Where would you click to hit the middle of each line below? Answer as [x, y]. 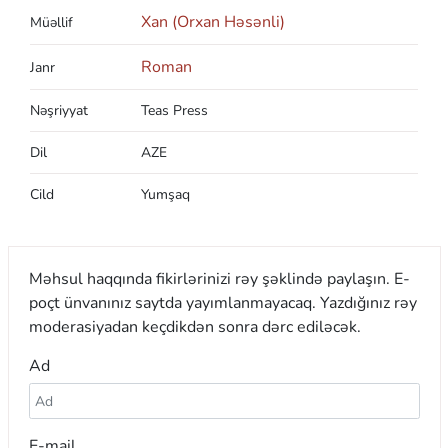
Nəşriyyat [59, 110]
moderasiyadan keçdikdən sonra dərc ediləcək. [194, 326]
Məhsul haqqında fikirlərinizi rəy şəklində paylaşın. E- [219, 278]
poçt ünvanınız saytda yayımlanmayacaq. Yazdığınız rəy [222, 302]
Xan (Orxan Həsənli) [213, 21]
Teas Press [174, 110]
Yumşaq [165, 194]
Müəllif [51, 22]
